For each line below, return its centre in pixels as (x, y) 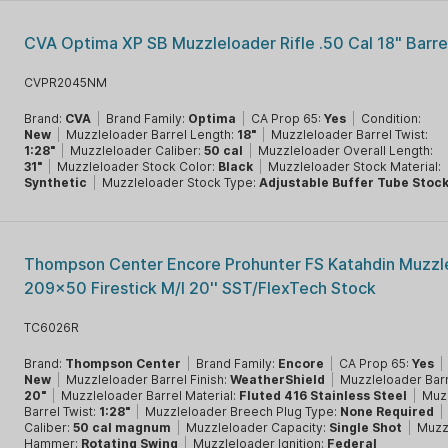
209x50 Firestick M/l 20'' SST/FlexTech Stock (200, 288)
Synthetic (56, 182)
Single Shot (366, 427)
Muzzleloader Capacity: (258, 427)
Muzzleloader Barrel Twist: (350, 134)
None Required (387, 411)
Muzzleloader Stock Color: (138, 166)
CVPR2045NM (66, 82)
